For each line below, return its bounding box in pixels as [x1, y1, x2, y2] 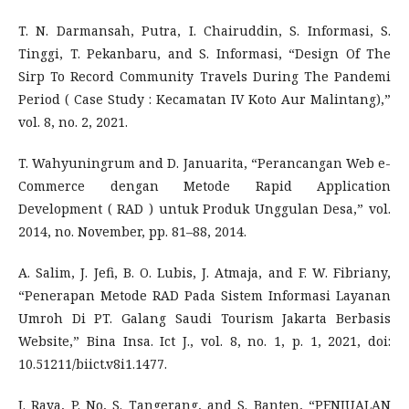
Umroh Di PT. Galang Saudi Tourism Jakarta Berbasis [18, 309, 391, 327]
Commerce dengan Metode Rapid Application [18, 177, 391, 194]
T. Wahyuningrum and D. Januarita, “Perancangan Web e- [18, 154, 391, 172]
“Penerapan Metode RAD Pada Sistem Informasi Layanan [18, 287, 391, 304]
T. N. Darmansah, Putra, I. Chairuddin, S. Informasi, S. [18, 22, 391, 39]
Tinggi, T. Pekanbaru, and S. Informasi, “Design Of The [18, 45, 391, 62]
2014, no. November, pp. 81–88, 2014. [18, 223, 246, 240]
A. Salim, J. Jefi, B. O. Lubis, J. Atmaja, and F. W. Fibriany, [18, 264, 391, 281]
